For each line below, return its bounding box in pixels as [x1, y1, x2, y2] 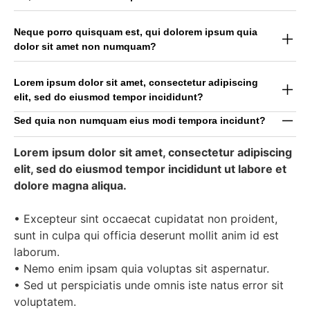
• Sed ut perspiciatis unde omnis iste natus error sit [14, 277, 284, 292]
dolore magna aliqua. [14, 178, 127, 192]
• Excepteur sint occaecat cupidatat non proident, [14, 211, 277, 226]
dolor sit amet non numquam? [14, 40, 156, 52]
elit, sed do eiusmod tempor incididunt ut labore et [14, 161, 286, 176]
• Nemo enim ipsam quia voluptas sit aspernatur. [14, 261, 269, 275]
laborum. [14, 244, 60, 259]
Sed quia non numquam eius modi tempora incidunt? [14, 114, 266, 126]
